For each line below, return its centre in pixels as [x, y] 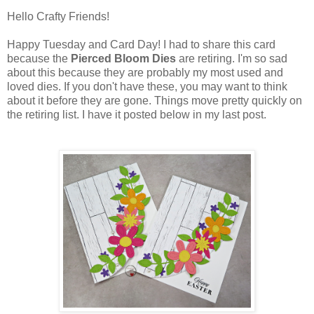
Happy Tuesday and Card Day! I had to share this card [141, 45]
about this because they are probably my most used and [145, 73]
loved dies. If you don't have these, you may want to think [147, 87]
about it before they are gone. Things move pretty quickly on [155, 101]
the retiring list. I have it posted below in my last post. [137, 115]
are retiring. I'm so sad [232, 59]
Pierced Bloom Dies [123, 59]
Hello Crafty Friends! [58, 17]
